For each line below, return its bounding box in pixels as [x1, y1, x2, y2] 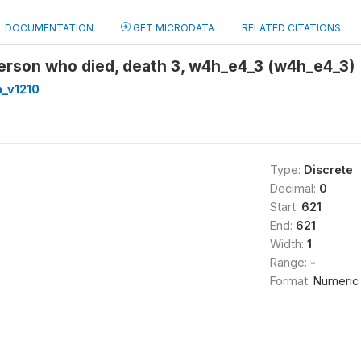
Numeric [313, 274, 359, 288]
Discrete [303, 163, 353, 176]
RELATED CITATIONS [242, 22, 341, 34]
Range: [269, 255, 310, 269]
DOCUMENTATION [5, 22, 93, 34]
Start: [269, 200, 301, 214]
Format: [269, 274, 313, 288]
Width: [269, 237, 307, 251]
